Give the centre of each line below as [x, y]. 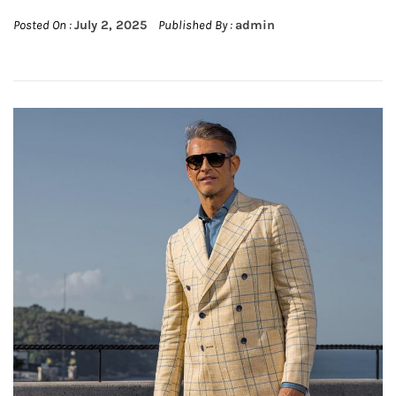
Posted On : [44, 25]
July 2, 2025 [110, 25]
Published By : [195, 25]
